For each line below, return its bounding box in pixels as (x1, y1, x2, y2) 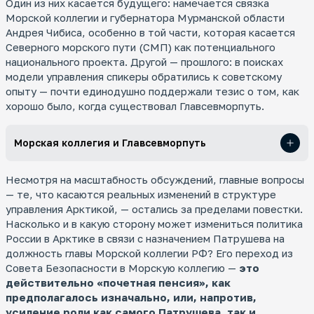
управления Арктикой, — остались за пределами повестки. (6, 203, 303, 215)
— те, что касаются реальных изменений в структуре (6, 188, 276, 200)
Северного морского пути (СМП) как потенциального (6, 41, 275, 53)
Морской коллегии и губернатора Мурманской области (6, 11, 285, 24)
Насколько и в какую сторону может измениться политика (6, 217, 303, 230)
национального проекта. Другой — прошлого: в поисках (6, 55, 283, 68)
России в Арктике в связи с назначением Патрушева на (6, 232, 285, 245)
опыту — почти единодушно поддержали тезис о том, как (6, 85, 299, 97)
